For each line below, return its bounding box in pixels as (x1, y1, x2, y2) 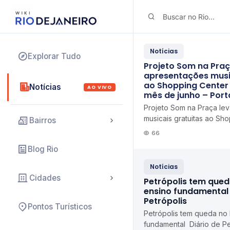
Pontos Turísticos (28, 202, 92, 212)
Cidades (29, 173, 61, 183)
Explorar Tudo (28, 51, 81, 61)
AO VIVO (87, 84, 112, 90)
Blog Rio (28, 144, 58, 154)
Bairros (29, 116, 56, 125)
